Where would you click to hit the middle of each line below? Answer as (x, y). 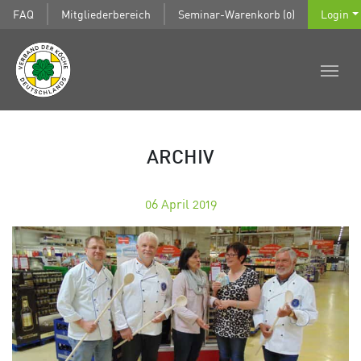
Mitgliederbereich (106, 14)
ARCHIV (180, 158)
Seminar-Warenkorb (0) (237, 14)
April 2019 (189, 203)
